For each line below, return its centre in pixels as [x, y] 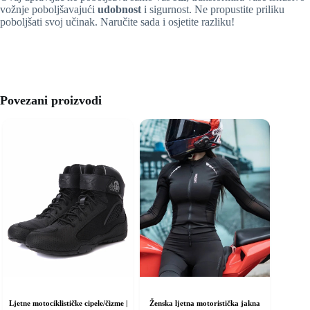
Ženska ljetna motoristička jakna [205, 303]
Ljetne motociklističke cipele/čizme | [68, 303]
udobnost [119, 9]
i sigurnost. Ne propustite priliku [213, 9]
